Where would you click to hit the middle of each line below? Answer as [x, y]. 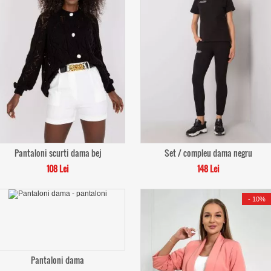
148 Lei [208, 168]
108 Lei [57, 168]
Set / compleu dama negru [208, 153]
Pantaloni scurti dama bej [57, 153]
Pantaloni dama [57, 260]
